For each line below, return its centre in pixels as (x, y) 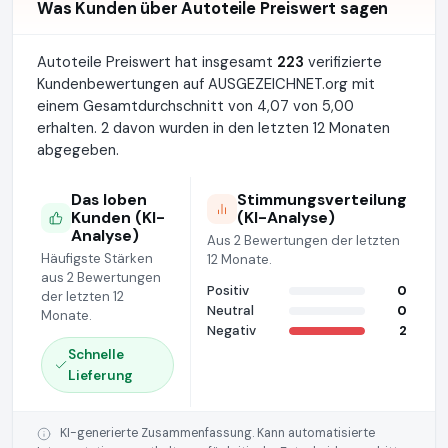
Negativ (231, 330)
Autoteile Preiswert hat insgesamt (157, 62)
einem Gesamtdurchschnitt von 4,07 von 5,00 (195, 106)
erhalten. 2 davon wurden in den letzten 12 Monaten (213, 128)
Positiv (228, 290)
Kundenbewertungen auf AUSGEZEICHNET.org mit (206, 84)
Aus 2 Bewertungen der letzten (303, 240)
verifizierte (343, 62)
